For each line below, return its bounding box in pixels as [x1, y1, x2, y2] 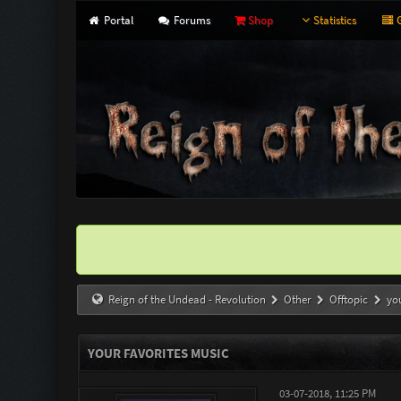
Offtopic [329, 292, 369, 307]
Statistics [313, 13, 357, 28]
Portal [100, 13, 133, 28]
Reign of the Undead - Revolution [108, 292, 267, 307]
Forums [171, 13, 211, 28]
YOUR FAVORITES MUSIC [87, 345, 229, 362]
